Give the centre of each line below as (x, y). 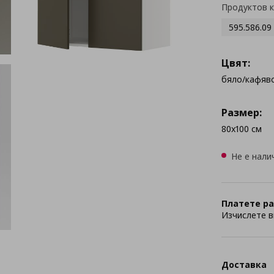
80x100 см (241, 129)
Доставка (244, 264)
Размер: (241, 113)
